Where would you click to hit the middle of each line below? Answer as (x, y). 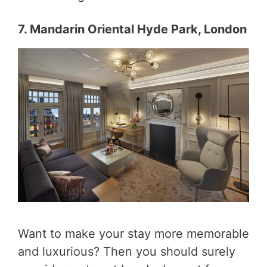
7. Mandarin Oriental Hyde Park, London (132, 29)
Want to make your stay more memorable (133, 234)
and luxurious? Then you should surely (127, 252)
